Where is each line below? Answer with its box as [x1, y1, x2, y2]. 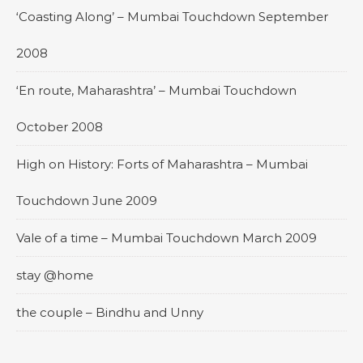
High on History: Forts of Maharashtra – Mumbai [16, 156, 308, 172]
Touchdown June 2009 [16, 193, 157, 208]
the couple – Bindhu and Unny [16, 305, 203, 320]
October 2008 [16, 119, 103, 135]
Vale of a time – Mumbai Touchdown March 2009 [16, 230, 317, 246]
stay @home [16, 267, 93, 283]
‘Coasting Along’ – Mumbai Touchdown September [16, 9, 328, 24]
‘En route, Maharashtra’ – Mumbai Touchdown [16, 83, 297, 98]
